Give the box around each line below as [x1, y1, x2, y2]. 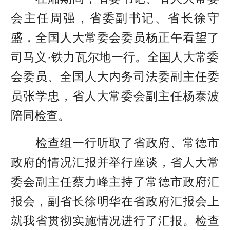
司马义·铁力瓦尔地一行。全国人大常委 [11, 50, 219, 64]
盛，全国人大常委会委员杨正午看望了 [11, 30, 219, 44]
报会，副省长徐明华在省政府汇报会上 [11, 195, 219, 208]
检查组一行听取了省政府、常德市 [11, 136, 219, 150]
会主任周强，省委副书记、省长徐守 [11, 11, 219, 25]
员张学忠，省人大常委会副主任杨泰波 [11, 89, 219, 103]
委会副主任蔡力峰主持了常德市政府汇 [11, 175, 219, 189]
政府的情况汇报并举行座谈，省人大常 [11, 156, 219, 169]
